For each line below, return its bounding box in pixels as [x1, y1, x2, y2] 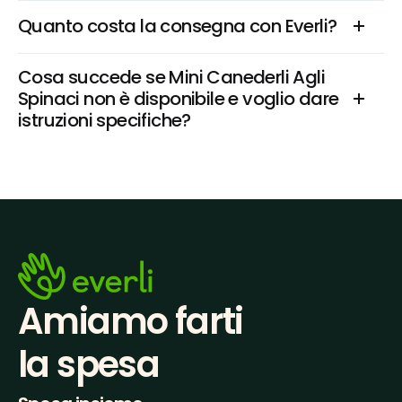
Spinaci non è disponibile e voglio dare [18, 86, 339, 111]
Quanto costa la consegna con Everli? [18, 13, 337, 39]
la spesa [18, 339, 160, 390]
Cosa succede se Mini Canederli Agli [18, 65, 325, 90]
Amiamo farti [18, 296, 243, 347]
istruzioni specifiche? [18, 108, 191, 133]
